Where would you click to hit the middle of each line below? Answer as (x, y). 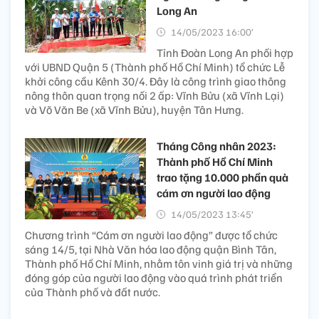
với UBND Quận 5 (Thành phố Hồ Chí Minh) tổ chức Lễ (155, 67)
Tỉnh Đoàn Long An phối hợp (225, 53)
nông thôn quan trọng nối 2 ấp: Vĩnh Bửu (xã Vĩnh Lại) (155, 96)
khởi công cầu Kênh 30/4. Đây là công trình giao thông (156, 82)
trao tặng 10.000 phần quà (223, 178)
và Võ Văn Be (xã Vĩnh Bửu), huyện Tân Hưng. (134, 110)
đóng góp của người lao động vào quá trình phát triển (154, 278)
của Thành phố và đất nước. (93, 292)
